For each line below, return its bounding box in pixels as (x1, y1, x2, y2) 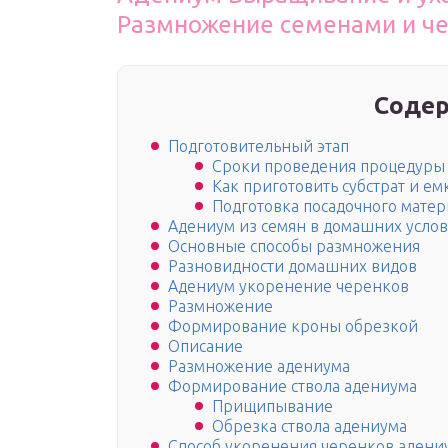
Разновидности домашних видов (168, 257, 417, 276)
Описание (168, 337, 243, 356)
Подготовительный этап (168, 137, 349, 156)
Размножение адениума (168, 357, 350, 376)
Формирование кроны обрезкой (168, 317, 418, 336)
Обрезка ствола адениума (212, 417, 407, 436)
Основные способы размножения (168, 237, 420, 256)
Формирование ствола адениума (168, 377, 417, 396)
